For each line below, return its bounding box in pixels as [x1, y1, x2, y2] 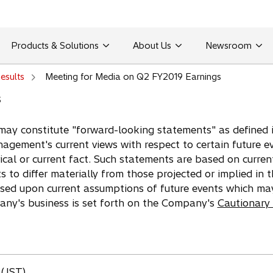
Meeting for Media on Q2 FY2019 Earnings [44, 71, 221, 82]
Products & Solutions [10, 40, 99, 51]
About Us [132, 40, 171, 51]
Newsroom [205, 40, 252, 51]
